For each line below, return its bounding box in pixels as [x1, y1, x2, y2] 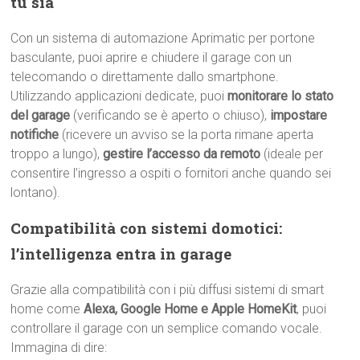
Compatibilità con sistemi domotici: [10, 218, 283, 238]
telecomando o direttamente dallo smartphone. [10, 69, 280, 84]
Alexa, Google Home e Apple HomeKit [84, 301, 297, 317]
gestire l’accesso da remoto [103, 146, 261, 162]
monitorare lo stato [227, 88, 334, 104]
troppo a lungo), [10, 146, 104, 162]
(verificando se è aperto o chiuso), [73, 108, 271, 123]
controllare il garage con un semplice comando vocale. [10, 321, 323, 336]
